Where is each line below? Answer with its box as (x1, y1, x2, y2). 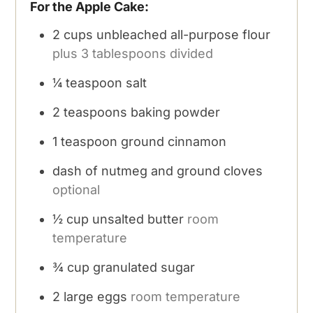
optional (52, 182, 101, 197)
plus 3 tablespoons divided (52, 45, 214, 61)
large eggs (64, 289, 128, 304)
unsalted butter (92, 211, 184, 226)
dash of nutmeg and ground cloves (52, 163, 263, 178)
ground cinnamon (121, 133, 227, 149)
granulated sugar (93, 259, 196, 275)
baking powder (131, 104, 221, 119)
